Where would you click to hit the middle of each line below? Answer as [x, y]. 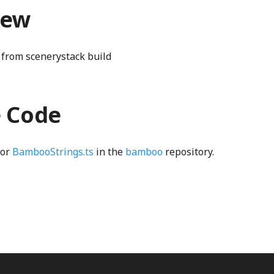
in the [109, 152]
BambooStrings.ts [53, 152]
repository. [188, 152]
